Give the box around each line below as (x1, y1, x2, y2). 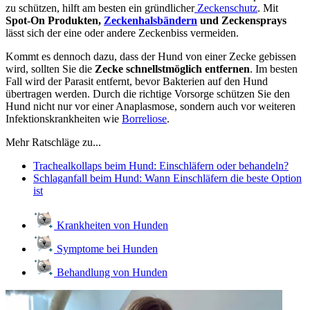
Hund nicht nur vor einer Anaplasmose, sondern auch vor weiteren (6, 100, 295, 112)
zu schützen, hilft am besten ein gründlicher (6, 1, 194, 14)
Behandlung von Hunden (54, 266, 167, 278)
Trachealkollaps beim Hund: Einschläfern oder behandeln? (33, 159, 289, 172)
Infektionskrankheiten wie (6, 112, 122, 125)
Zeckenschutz (194, 1, 257, 14)
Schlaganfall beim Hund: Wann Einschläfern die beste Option (33, 172, 302, 184)
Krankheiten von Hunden (54, 219, 168, 231)
